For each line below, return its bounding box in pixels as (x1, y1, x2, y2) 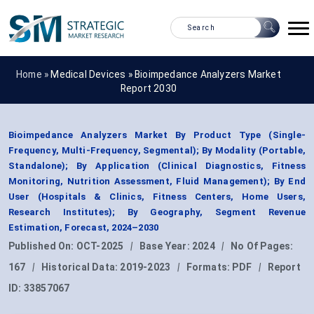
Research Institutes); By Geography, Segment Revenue (8, 207, 306, 218)
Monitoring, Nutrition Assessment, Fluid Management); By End (8, 176, 306, 187)
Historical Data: (41, 261, 121, 273)
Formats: (186, 261, 233, 273)
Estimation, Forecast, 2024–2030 (8, 222, 159, 233)
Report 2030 (120, 82, 177, 94)
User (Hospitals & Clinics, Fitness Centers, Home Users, (8, 191, 306, 203)
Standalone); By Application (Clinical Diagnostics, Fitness (8, 161, 306, 172)
